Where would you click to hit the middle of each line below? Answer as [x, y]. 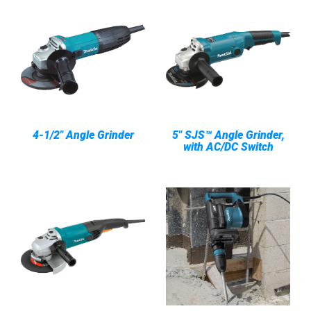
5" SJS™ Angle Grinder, [228, 135]
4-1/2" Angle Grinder [83, 135]
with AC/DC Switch [228, 147]
